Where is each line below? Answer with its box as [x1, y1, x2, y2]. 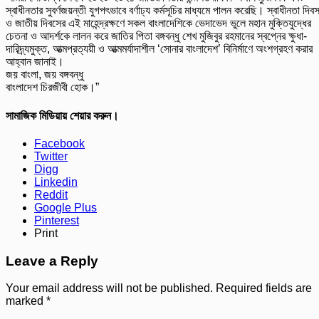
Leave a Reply [6, 253, 98, 268]
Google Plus [34, 201, 97, 214]
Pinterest [34, 214, 79, 226]
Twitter [34, 150, 68, 162]
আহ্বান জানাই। [6, 56, 64, 68]
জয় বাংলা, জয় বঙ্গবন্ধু [6, 68, 83, 81]
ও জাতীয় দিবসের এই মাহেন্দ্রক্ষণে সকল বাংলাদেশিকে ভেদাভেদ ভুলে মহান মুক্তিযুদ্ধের [6, 17, 311, 30]
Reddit [34, 188, 68, 201]
